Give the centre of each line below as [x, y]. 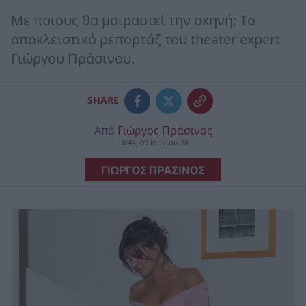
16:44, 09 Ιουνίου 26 [153, 143]
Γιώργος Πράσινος [165, 130]
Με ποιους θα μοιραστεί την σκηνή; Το [133, 21]
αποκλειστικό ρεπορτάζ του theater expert [145, 40]
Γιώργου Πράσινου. [73, 59]
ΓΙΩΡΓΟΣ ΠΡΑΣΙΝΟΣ [153, 169]
